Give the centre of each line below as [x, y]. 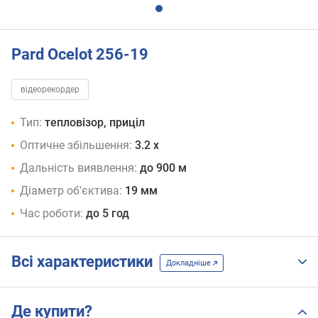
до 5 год [108, 214]
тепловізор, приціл [95, 123]
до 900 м [163, 168]
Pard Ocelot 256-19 [80, 54]
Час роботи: [51, 214]
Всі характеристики [86, 262]
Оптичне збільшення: [76, 146]
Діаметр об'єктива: [71, 191]
